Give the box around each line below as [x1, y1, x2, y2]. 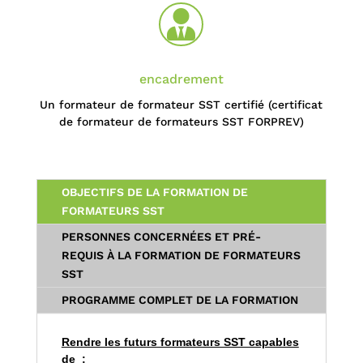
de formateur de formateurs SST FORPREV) [58, 114, 304, 128]
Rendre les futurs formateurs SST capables [61, 335, 299, 348]
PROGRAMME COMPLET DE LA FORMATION [61, 293, 298, 306]
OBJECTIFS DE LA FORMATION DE [61, 185, 248, 199]
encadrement [139, 70, 224, 87]
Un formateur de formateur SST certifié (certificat [40, 97, 323, 111]
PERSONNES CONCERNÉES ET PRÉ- [61, 229, 261, 243]
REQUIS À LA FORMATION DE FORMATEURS [61, 248, 301, 262]
